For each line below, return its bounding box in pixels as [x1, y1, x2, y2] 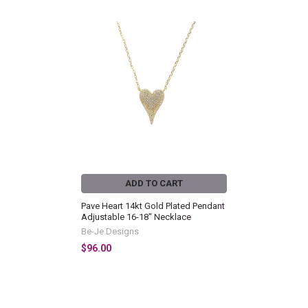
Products [10, 51, 58, 65]
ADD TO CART [125, 178, 183, 189]
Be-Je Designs [81, 225, 139, 236]
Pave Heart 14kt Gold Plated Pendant [81, 200, 225, 211]
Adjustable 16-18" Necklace [81, 211, 191, 222]
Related [10, 37, 50, 51]
